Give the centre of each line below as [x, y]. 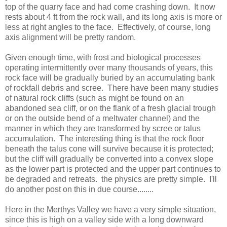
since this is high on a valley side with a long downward [104, 219]
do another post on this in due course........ [79, 189]
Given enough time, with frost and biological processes [103, 57]
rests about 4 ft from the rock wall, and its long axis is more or [113, 17]
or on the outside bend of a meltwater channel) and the [102, 118]
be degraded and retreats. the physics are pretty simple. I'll [111, 179]
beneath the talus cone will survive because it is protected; [110, 148]
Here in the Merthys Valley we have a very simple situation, [110, 209]
